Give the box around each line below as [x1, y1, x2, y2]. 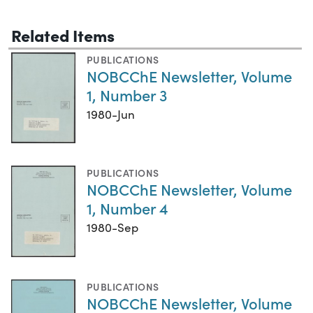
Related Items [11, 23, 115, 47]
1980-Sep [87, 219, 138, 236]
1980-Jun [87, 106, 135, 123]
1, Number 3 [87, 84, 167, 106]
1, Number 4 [87, 197, 168, 219]
